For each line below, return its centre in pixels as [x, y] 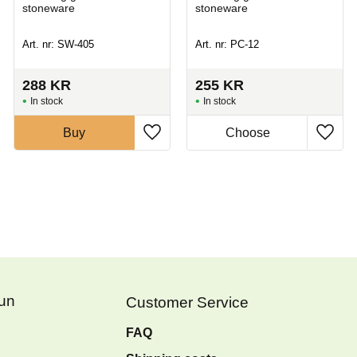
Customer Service [187, 302]
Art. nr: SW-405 [58, 45]
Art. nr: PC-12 [227, 45]
